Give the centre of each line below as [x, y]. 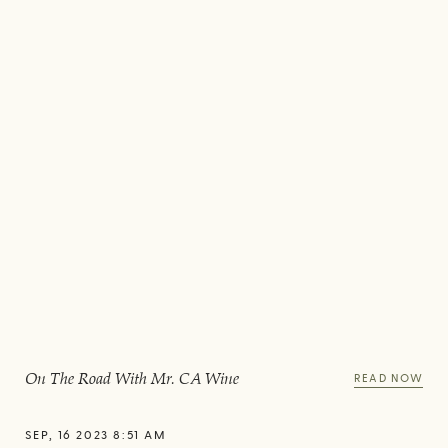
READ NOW [389, 378]
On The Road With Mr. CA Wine [131, 379]
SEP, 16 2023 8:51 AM [95, 435]
